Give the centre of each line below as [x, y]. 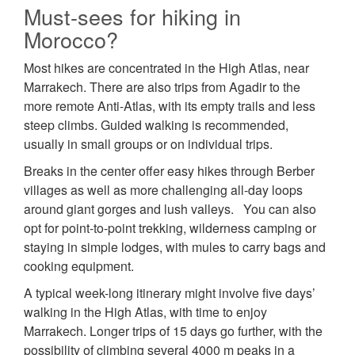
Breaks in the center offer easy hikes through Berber [169, 171]
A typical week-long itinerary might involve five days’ [170, 293]
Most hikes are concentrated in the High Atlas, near [166, 68]
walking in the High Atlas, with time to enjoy [145, 312]
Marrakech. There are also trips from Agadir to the [162, 87]
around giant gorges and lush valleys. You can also [170, 209]
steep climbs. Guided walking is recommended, [156, 125]
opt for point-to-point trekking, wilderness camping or [170, 228]
